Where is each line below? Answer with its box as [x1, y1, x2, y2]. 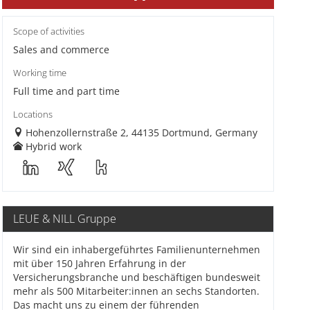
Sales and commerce [12, 43, 109, 56]
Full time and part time [12, 84, 120, 98]
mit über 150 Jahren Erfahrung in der [12, 257, 186, 270]
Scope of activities [12, 26, 84, 37]
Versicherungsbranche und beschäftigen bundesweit [12, 271, 260, 284]
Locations [12, 109, 53, 120]
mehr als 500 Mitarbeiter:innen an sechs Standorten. [12, 284, 259, 298]
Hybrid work [25, 140, 82, 153]
